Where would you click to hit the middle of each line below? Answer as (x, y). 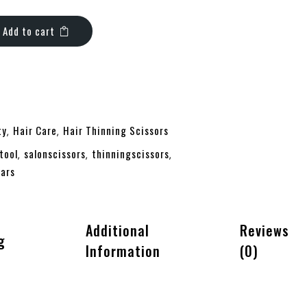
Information (123, 251)
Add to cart (28, 31)
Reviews (265, 230)
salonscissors (54, 153)
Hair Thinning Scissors (115, 130)
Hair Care (35, 130)
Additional (117, 230)
